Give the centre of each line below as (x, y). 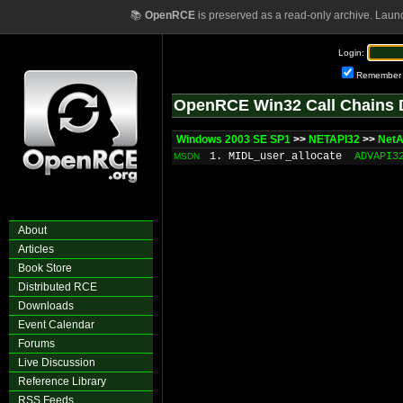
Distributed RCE (58, 287)
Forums (36, 344)
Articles (36, 249)
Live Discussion (57, 363)
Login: (351, 53)
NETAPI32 (334, 139)
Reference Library (62, 381)
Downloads (46, 306)
